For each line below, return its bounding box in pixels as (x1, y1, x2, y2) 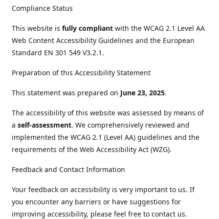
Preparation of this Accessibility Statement (12, 68, 151, 77)
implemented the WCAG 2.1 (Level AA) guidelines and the (12, 132, 199, 142)
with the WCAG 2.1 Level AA (113, 23, 205, 33)
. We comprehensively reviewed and (71, 120, 190, 130)
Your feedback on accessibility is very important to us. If (12, 185, 195, 194)
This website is (12, 23, 62, 33)
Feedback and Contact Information (12, 165, 125, 174)
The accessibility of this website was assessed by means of (12, 108, 204, 117)
